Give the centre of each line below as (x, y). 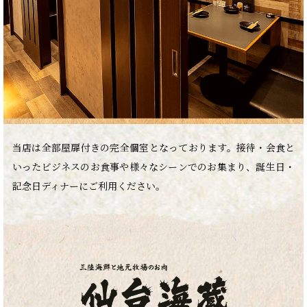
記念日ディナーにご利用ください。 (88, 186)
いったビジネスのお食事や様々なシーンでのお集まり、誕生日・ (153, 167)
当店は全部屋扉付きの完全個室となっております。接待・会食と (153, 148)
